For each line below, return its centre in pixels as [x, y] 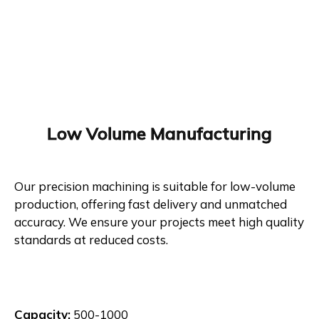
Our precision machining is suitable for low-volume [155, 186]
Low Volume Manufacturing [159, 133]
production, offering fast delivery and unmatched [151, 204]
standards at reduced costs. [91, 239]
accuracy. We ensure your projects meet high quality [159, 221]
